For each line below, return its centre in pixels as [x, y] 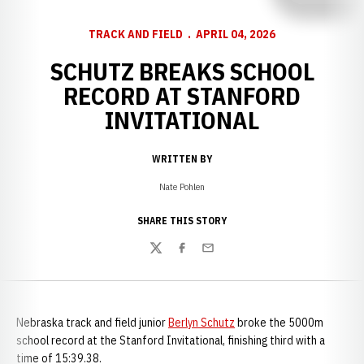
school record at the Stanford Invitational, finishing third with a [171, 340]
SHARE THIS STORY [182, 221]
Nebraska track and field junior [92, 323]
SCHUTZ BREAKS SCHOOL [182, 71]
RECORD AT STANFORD [182, 95]
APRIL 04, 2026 [236, 34]
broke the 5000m [279, 323]
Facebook [200, 256]
